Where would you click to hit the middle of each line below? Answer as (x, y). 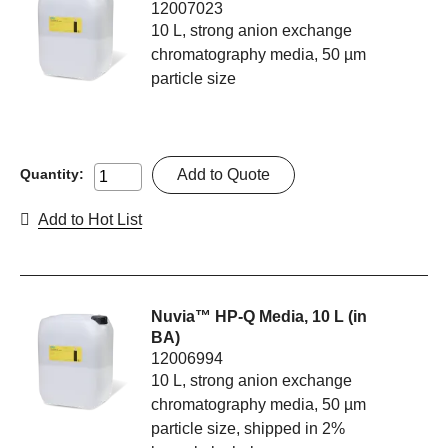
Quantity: (52, 174)
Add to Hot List (90, 220)
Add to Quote (223, 175)
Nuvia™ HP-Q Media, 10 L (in (259, 317)
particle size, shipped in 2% (248, 429)
